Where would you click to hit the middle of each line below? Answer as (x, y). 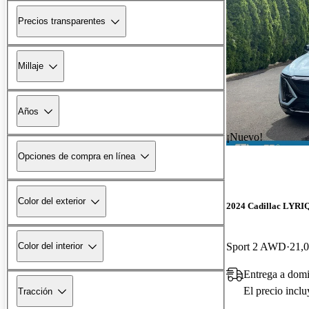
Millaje (31, 66)
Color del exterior (52, 201)
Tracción (35, 291)
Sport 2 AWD (256, 246)
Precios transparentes (62, 21)
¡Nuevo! (245, 137)
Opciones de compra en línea (77, 156)
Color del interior (50, 246)
